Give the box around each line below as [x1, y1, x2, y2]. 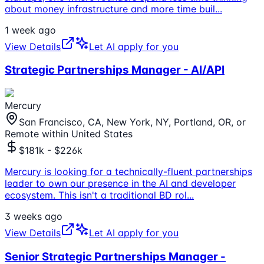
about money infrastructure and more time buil [5, 2, 215, 15]
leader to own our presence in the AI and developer [5, 177, 236, 190]
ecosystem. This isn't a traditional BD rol [5, 189, 187, 202]
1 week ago [5, 24, 56, 36]
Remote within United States [5, 128, 133, 140]
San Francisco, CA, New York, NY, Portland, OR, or [19, 116, 246, 128]
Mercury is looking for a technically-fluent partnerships [5, 166, 252, 178]
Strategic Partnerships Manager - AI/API [5, 63, 225, 77]
